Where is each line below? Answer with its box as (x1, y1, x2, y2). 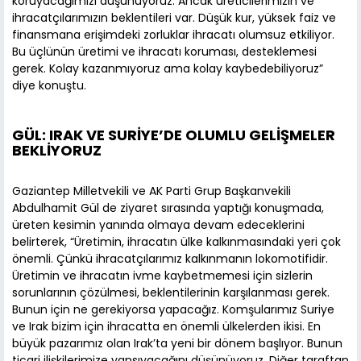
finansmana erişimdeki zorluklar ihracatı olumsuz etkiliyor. (12, 27, 334, 44)
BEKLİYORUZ (12, 140, 102, 161)
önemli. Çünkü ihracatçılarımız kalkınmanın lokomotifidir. (12, 251, 328, 268)
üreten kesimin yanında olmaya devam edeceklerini (12, 217, 305, 234)
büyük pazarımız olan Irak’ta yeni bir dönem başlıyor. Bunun (12, 335, 342, 352)
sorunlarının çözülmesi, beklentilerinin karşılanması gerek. (12, 284, 330, 301)
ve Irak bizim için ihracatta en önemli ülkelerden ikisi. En (12, 318, 321, 335)
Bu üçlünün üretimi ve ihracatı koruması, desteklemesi (12, 44, 317, 60)
